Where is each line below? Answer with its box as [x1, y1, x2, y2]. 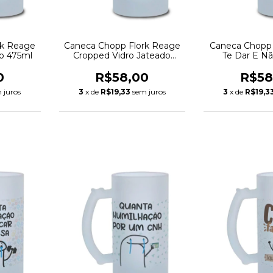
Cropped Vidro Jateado [73, 49, 171, 61]
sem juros [132, 87, 166, 96]
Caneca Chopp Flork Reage [63, 40, 180, 51]
